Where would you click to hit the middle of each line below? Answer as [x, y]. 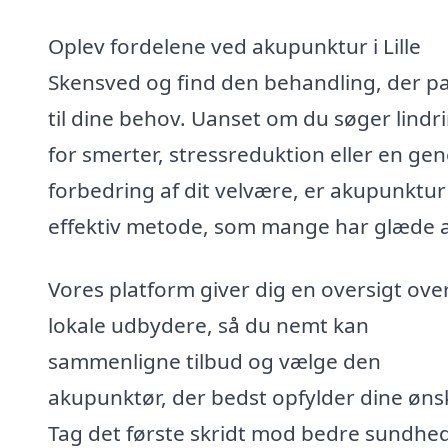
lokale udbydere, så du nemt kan [208, 325]
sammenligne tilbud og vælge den [214, 361]
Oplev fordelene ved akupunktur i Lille [234, 45]
